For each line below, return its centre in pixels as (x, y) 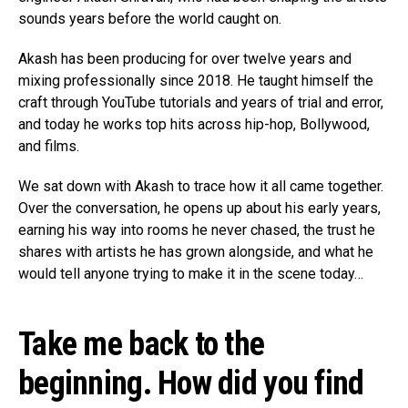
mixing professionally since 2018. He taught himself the (196, 80)
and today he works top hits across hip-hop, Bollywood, (194, 124)
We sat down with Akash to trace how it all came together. (201, 186)
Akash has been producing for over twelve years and (185, 58)
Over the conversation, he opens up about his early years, (199, 208)
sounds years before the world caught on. (150, 18)
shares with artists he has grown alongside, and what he (196, 251)
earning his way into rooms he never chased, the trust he (197, 229)
